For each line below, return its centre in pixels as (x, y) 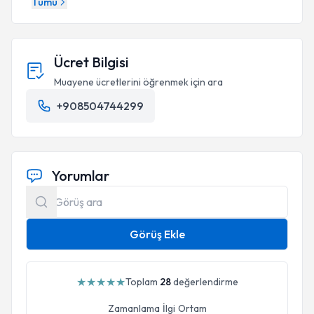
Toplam (142, 282)
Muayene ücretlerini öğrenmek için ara (138, 82)
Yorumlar (80, 176)
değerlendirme (204, 282)
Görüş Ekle (157, 234)
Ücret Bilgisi (91, 62)
